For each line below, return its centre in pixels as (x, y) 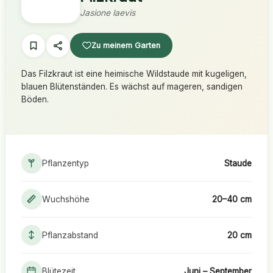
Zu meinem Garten (126, 46)
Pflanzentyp (65, 163)
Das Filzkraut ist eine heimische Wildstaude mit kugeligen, (134, 74)
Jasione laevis (107, 13)
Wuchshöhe (66, 199)
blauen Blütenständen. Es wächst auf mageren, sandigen (132, 87)
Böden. (35, 100)
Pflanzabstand (70, 235)
